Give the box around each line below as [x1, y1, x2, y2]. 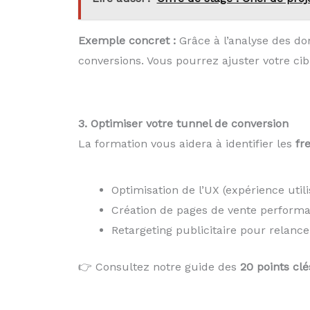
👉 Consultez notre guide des [77, 260, 240, 274]
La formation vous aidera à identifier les [77, 136, 295, 150]
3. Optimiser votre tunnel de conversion [77, 116, 289, 130]
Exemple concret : [77, 33, 176, 47]
